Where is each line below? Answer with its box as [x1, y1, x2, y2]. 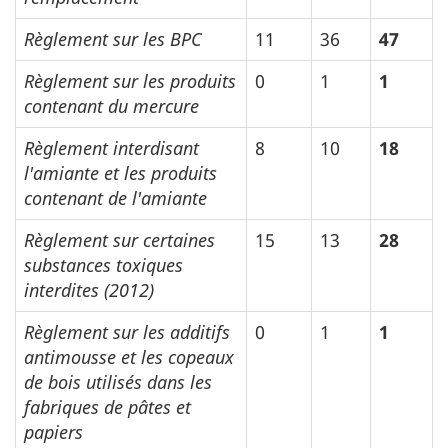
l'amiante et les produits [24, 161, 217, 186]
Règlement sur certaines [24, 228, 215, 253]
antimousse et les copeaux [24, 345, 234, 370]
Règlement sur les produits [24, 69, 236, 94]
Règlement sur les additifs [24, 320, 230, 345]
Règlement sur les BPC [24, 27, 202, 52]
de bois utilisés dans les [24, 370, 212, 395]
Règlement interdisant [24, 136, 199, 161]
